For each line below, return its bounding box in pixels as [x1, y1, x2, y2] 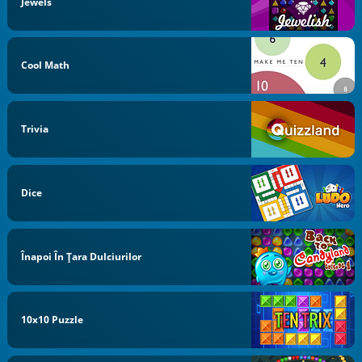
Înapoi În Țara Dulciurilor [21, 249, 142, 263]
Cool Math [21, 58, 70, 73]
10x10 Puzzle [21, 313, 84, 327]
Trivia [21, 122, 49, 136]
